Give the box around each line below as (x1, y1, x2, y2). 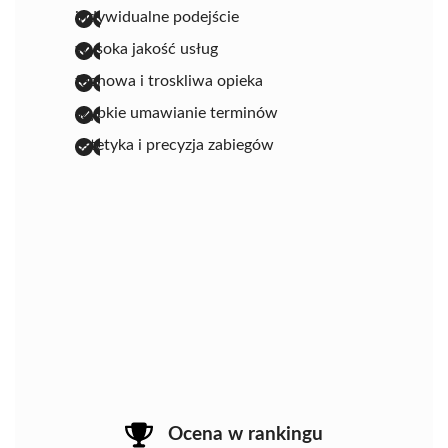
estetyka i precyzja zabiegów (75, 137, 274, 154)
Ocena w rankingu (168, 425, 323, 445)
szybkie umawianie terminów (75, 105, 278, 122)
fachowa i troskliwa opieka (75, 73, 263, 90)
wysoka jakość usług (75, 41, 218, 58)
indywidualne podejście (75, 9, 239, 26)
